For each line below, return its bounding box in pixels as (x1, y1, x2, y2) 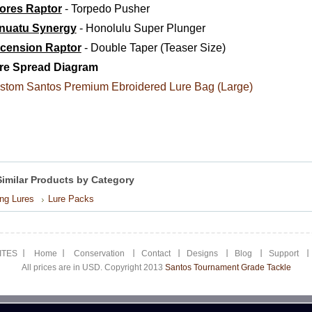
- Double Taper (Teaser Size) (81, 42, 226, 54)
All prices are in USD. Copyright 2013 (21, 263, 165, 272)
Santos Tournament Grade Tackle (164, 263, 291, 272)
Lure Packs (47, 194, 94, 204)
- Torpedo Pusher (61, 3, 150, 15)
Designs (187, 249, 218, 258)
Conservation (74, 249, 125, 258)
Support (269, 249, 299, 258)
